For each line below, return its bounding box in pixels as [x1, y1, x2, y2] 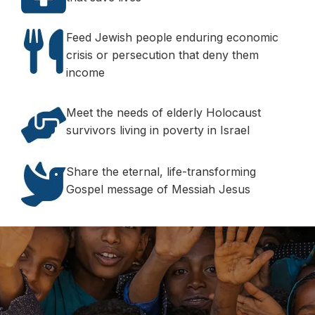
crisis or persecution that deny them [66, 48, 259, 63]
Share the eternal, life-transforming [66, 165, 256, 179]
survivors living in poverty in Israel [66, 123, 250, 138]
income [66, 65, 105, 80]
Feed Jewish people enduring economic [66, 30, 278, 45]
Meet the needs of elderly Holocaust [66, 105, 261, 120]
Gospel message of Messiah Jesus [66, 182, 250, 197]
